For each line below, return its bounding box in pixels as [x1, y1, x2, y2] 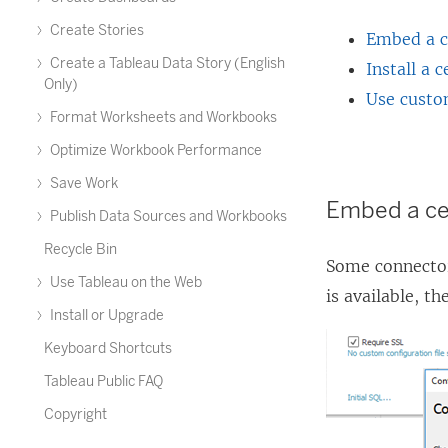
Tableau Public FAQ [44, 373, 163, 390]
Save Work [47, 175, 118, 192]
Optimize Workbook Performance [47, 142, 262, 159]
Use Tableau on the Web [47, 274, 202, 291]
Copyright [44, 406, 107, 423]
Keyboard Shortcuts [44, 340, 172, 357]
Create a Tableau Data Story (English [47, 55, 285, 72]
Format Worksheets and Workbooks [47, 109, 277, 126]
